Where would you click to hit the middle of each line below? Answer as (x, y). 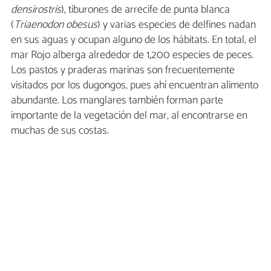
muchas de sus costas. (60, 131)
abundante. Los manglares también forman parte (117, 101)
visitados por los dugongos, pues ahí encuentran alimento (135, 86)
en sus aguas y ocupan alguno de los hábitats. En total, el (134, 40)
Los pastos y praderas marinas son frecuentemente (123, 70)
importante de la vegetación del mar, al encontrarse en (129, 116)
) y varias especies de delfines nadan (177, 25)
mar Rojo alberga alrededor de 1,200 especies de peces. (132, 55)
